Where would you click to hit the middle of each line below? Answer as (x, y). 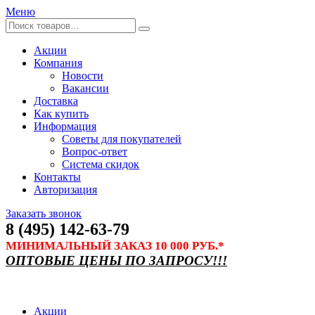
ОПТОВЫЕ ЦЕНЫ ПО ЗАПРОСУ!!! (116, 261)
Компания (58, 63)
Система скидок (101, 164)
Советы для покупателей (122, 139)
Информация (65, 126)
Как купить (61, 114)
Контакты (57, 177)
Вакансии (85, 88)
